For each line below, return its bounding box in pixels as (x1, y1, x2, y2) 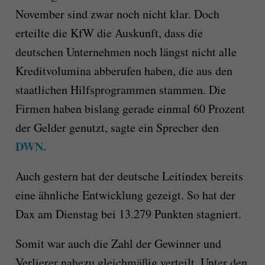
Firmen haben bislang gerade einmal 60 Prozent (15, 101, 245, 117)
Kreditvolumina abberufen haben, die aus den (15, 63, 232, 79)
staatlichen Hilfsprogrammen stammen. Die (15, 82, 226, 98)
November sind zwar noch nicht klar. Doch (15, 6, 219, 22)
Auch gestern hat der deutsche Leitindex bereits (15, 168, 243, 185)
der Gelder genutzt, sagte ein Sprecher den (15, 119, 219, 136)
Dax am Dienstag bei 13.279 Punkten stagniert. (15, 206, 241, 222)
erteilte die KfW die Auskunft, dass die (15, 25, 203, 41)
